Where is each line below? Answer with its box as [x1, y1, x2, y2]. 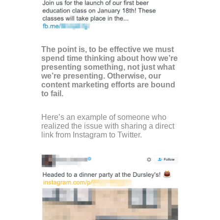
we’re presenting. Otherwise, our [41, 71, 161, 80]
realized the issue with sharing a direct [41, 121, 174, 130]
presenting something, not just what [41, 62, 175, 71]
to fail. [41, 89, 63, 98]
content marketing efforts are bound [41, 80, 175, 89]
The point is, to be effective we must [41, 45, 174, 54]
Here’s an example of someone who [41, 112, 166, 121]
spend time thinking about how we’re [41, 54, 178, 62]
